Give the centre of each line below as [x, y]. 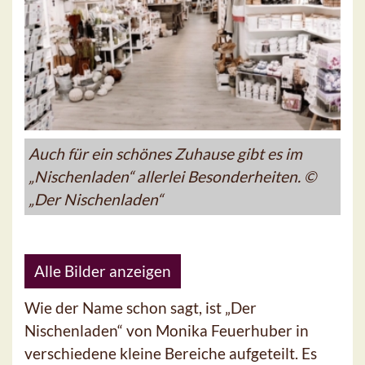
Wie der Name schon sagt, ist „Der [141, 307]
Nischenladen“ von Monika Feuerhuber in [167, 330]
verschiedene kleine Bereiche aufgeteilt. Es [171, 353]
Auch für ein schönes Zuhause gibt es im [165, 153]
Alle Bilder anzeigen [103, 270]
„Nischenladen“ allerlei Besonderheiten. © [172, 176]
